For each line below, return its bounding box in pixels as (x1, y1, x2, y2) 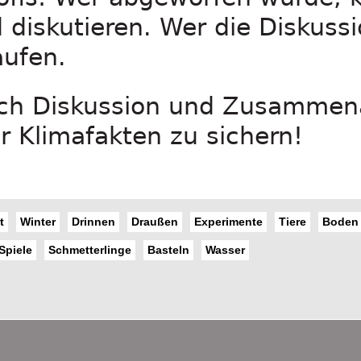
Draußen (131, 214, 178, 228)
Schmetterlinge (48, 243, 131, 256)
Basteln (147, 243, 189, 256)
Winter (20, 214, 56, 228)
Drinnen (72, 214, 115, 228)
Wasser (205, 243, 245, 256)
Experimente (194, 214, 263, 228)
